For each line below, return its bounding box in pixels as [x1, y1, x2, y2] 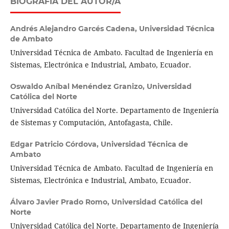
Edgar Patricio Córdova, [10, 140, 101, 149]
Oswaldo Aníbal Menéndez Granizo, [10, 82, 147, 91]
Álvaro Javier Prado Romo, [10, 197, 111, 207]
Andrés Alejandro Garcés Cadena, [10, 24, 139, 34]
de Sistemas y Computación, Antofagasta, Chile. [10, 118, 173, 128]
